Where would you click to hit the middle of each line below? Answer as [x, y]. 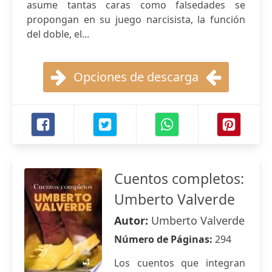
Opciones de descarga [136, 77]
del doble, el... [58, 34]
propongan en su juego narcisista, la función [136, 19]
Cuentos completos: [179, 178]
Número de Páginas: [165, 239]
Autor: [133, 220]
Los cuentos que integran [180, 263]
